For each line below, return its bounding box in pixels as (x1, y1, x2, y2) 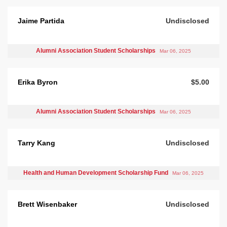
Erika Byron (18, 78, 58, 86)
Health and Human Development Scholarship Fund (23, 169, 170, 176)
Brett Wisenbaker (18, 200, 77, 208)
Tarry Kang (18, 139, 55, 147)
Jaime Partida (18, 17, 64, 25)
